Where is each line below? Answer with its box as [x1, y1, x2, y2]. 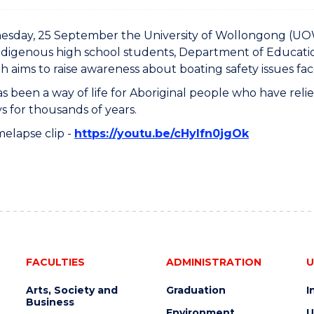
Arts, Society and [25, 284, 118, 296]
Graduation [165, 284, 226, 296]
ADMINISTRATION [165, 256, 261, 268]
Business [25, 296, 74, 308]
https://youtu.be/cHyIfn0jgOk [74, 127, 249, 140]
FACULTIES [25, 256, 85, 268]
